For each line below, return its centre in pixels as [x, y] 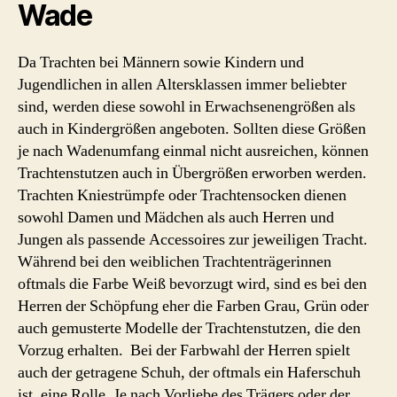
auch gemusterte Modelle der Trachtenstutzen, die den [189, 328]
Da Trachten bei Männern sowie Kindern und [161, 62]
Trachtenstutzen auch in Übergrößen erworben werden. [192, 173]
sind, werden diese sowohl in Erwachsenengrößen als [187, 107]
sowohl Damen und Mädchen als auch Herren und [176, 218]
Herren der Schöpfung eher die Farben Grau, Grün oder [193, 306]
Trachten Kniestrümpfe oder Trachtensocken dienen [182, 195]
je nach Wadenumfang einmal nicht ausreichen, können [193, 151]
